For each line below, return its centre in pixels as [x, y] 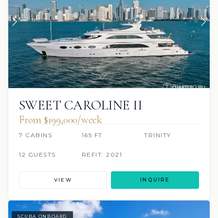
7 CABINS [36, 135]
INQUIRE [155, 180]
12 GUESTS [37, 154]
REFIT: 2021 [102, 154]
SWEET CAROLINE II [81, 105]
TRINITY [158, 135]
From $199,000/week [61, 119]
